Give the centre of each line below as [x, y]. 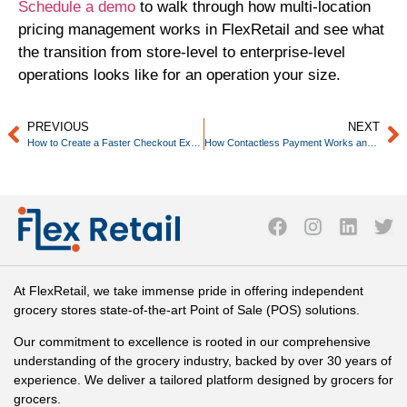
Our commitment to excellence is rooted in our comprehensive [192, 342]
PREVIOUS [58, 127]
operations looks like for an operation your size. [179, 75]
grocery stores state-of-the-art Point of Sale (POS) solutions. [187, 309]
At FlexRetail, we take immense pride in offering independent [189, 290]
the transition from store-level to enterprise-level [182, 53]
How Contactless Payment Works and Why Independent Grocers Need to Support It [372, 143]
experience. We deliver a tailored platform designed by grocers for [203, 380]
